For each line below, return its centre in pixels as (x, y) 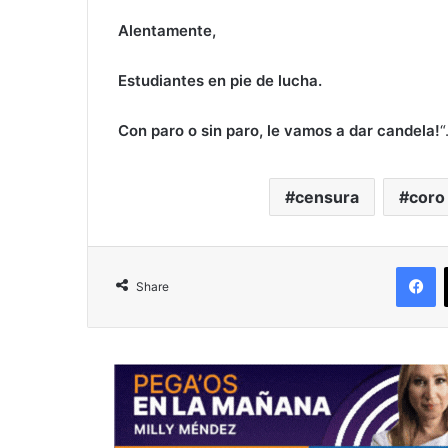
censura (327, 197)
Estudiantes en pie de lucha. (220, 81)
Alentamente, (167, 31)
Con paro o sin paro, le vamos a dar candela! (279, 131)
